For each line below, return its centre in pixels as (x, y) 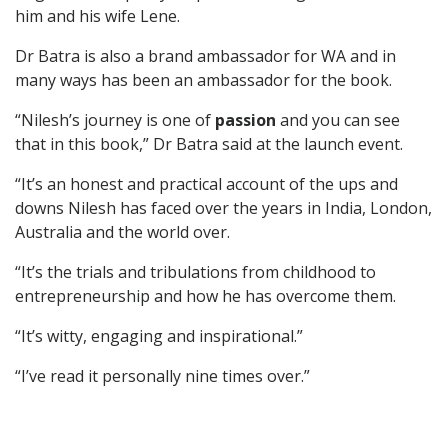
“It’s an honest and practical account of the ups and (206, 184)
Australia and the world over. (122, 232)
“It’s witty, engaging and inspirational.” (159, 336)
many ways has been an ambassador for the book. (203, 80)
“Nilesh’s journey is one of (115, 120)
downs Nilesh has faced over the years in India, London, (223, 208)
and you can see (340, 120)
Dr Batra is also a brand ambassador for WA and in (205, 56)
